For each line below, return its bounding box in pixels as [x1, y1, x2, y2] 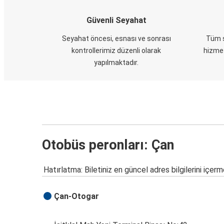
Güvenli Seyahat [86, 15, 146, 25]
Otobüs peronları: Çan [42, 136, 174, 153]
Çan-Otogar [54, 191, 99, 201]
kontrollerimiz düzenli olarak [71, 46, 161, 54]
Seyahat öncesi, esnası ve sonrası [61, 34, 171, 42]
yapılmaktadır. [94, 58, 138, 66]
